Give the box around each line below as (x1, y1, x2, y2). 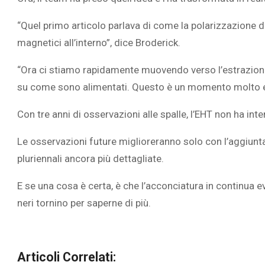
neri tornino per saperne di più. (17, 197, 151, 209)
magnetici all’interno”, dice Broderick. (17, 37, 180, 49)
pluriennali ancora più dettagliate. (17, 153, 164, 165)
